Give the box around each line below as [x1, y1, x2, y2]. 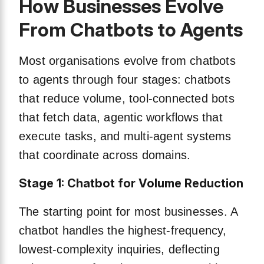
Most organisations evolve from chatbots [19, 54, 236, 68]
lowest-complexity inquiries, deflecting [19, 243, 220, 256]
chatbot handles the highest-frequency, [19, 224, 227, 237]
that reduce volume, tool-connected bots [19, 92, 235, 105]
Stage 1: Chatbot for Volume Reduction [19, 176, 243, 191]
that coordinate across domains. [19, 148, 191, 162]
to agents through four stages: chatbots [19, 73, 230, 87]
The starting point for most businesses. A [19, 205, 238, 219]
